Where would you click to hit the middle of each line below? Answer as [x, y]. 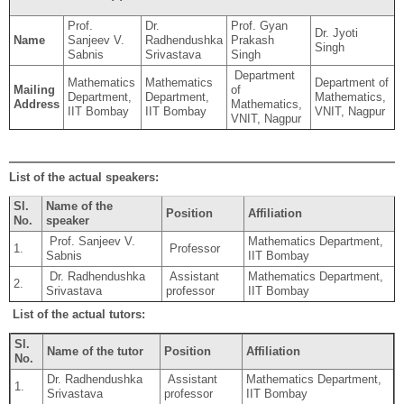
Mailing [34, 90]
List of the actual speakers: [84, 177]
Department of [351, 83]
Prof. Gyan [259, 26]
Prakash [252, 41]
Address [36, 105]
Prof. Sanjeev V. [90, 241]
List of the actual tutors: [79, 315]
